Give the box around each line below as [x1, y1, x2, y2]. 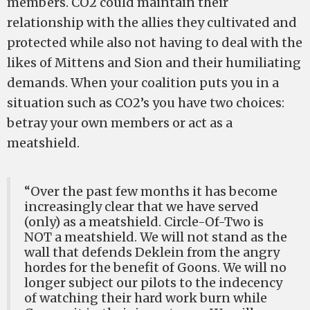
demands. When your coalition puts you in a [7, 75, 279, 91]
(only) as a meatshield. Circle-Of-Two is [24, 214, 264, 230]
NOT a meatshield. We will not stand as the [24, 229, 287, 245]
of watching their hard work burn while [24, 290, 267, 306]
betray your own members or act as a [7, 115, 232, 131]
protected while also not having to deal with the [7, 35, 302, 51]
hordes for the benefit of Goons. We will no [24, 259, 286, 275]
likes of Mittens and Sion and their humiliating [7, 55, 301, 71]
